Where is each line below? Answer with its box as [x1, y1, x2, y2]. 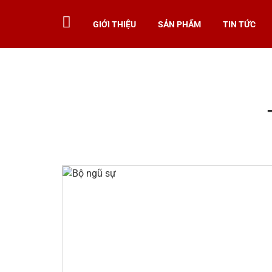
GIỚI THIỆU [93, 19, 136, 29]
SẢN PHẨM [158, 19, 201, 29]
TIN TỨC [223, 19, 256, 29]
